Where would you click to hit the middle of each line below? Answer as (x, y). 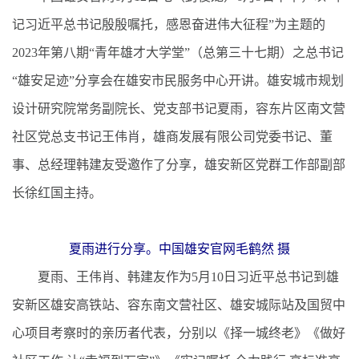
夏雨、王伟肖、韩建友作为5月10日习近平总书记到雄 (175, 276)
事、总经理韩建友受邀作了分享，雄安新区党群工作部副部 (179, 164)
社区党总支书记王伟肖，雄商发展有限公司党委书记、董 (172, 136)
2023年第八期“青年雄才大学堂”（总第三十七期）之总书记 (178, 52)
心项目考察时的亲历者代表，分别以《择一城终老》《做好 (179, 333)
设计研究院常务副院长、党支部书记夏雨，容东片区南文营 (179, 108)
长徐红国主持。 (57, 192)
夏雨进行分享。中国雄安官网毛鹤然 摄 (179, 248)
